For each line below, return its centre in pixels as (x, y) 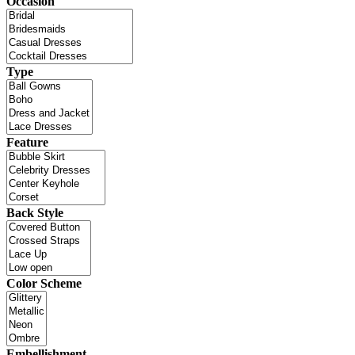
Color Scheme (44, 283)
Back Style (35, 212)
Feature (27, 142)
